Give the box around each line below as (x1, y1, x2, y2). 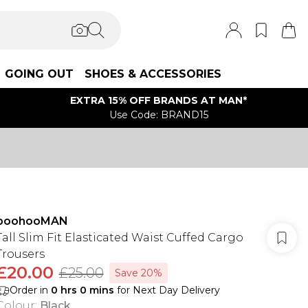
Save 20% (114, 267, 162, 279)
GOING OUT (5, 67, 74, 80)
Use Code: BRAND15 (109, 109, 208, 121)
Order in (9, 284, 51, 296)
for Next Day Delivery (113, 284, 220, 296)
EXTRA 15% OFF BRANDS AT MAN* (70, 94, 247, 107)
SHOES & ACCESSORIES (85, 67, 221, 80)
